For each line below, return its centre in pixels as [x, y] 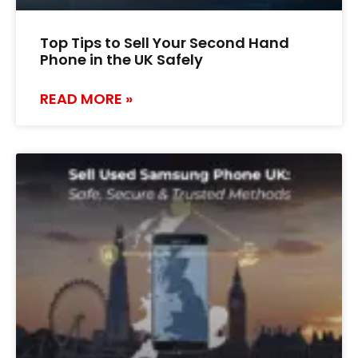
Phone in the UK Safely [121, 60]
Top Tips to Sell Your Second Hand [165, 43]
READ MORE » [86, 99]
